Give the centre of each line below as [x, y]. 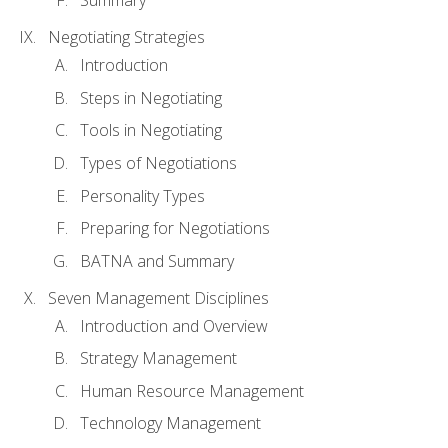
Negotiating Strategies [126, 37]
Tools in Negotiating [151, 130]
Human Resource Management [192, 390]
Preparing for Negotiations [175, 228]
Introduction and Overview [174, 325]
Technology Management [170, 423]
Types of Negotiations [158, 162]
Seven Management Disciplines [158, 297]
